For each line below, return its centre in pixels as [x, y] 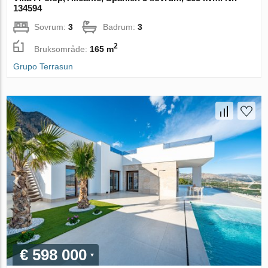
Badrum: [121, 27]
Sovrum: [51, 27]
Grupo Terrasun [43, 67]
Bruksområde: [62, 49]
